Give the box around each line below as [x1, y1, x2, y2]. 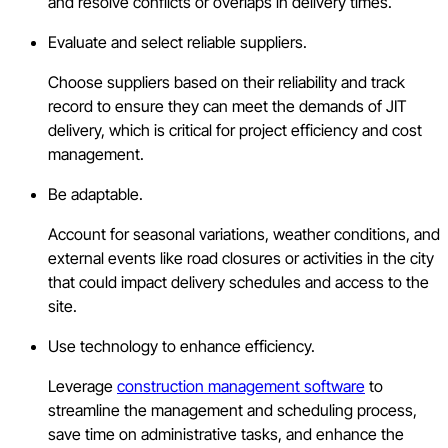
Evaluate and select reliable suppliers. [48, 31, 307, 52]
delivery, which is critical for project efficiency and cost [48, 119, 422, 140]
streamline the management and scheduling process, [48, 399, 417, 420]
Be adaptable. [48, 183, 143, 204]
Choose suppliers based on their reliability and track [48, 71, 405, 92]
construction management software [117, 375, 365, 396]
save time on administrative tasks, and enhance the [48, 423, 404, 444]
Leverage [48, 375, 117, 396]
